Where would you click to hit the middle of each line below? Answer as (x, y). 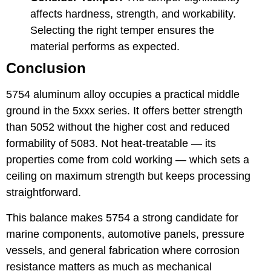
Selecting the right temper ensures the (122, 31)
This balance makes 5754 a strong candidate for (122, 217)
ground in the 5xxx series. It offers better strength (124, 111)
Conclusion (46, 68)
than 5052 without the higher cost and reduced (118, 127)
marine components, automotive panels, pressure (125, 234)
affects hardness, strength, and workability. (133, 14)
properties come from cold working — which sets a (128, 160)
